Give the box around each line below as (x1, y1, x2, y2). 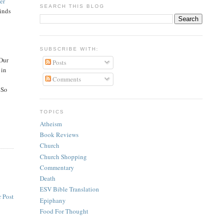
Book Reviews (39, 130, 79, 139)
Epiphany (39, 195, 66, 205)
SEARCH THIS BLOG (39, 3, 105, 9)
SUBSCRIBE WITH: (39, 46, 99, 52)
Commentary (39, 163, 74, 172)
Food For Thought (39, 206, 88, 216)
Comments (51, 74, 82, 83)
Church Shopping (39, 152, 87, 161)
